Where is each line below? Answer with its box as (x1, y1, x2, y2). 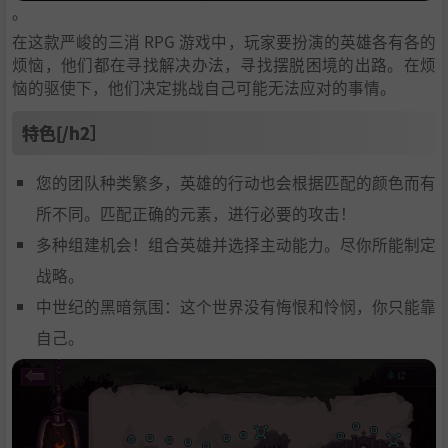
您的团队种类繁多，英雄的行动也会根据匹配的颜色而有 (36, 170, 436, 193)
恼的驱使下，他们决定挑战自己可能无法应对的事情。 (12, 75, 396, 98)
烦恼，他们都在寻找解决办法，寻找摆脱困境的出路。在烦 (12, 52, 436, 75)
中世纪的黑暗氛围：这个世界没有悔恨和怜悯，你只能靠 (36, 294, 436, 317)
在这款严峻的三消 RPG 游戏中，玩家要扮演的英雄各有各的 (12, 29, 436, 52)
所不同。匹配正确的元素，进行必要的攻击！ (36, 201, 356, 224)
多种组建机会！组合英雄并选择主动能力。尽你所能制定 (36, 232, 436, 255)
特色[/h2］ (22, 119, 107, 145)
